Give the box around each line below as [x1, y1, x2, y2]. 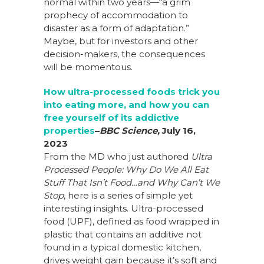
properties [44, 125, 95, 137]
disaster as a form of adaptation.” [44, 22, 189, 34]
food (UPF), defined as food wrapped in [44, 216, 219, 227]
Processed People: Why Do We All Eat [44, 164, 209, 176]
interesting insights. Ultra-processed [44, 203, 203, 214]
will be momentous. [44, 61, 133, 73]
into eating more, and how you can [44, 99, 209, 111]
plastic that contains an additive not [44, 229, 202, 240]
